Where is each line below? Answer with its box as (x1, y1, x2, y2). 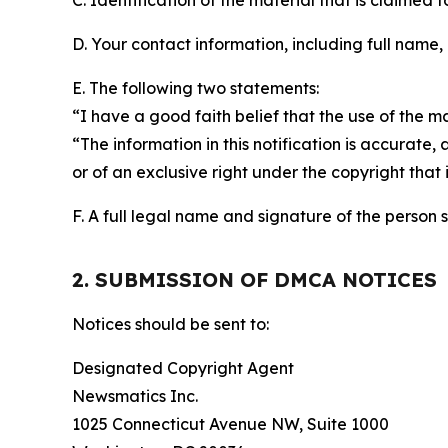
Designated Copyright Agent (72, 358, 294, 378)
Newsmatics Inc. (72, 386, 198, 406)
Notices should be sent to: (72, 314, 269, 334)
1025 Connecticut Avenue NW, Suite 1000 (72, 414, 389, 434)
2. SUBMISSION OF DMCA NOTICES (72, 267, 437, 292)
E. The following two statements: (72, 78, 319, 98)
